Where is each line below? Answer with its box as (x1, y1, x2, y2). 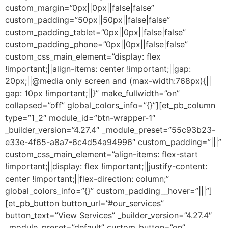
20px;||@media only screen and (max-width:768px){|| (5, 75, 211, 86)
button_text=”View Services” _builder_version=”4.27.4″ (5, 210, 212, 220)
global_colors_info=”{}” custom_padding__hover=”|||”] (5, 185, 212, 196)
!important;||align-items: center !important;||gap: (5, 63, 191, 74)
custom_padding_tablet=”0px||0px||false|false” (5, 26, 186, 37)
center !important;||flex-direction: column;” (5, 173, 169, 184)
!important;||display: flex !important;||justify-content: (5, 161, 207, 172)
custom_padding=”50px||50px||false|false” (5, 14, 170, 25)
